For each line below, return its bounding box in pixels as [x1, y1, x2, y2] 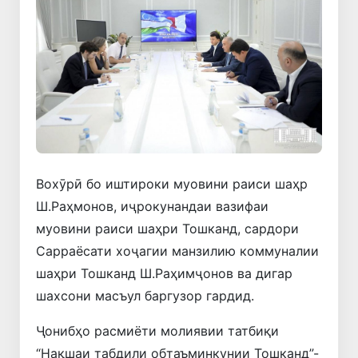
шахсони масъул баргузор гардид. [36, 287, 254, 304]
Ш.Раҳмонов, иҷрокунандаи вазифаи [36, 197, 268, 214]
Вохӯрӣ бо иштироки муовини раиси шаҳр [36, 175, 308, 192]
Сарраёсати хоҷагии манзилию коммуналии [36, 242, 319, 259]
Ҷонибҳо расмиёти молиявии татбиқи [36, 322, 279, 339]
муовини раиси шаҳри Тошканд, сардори [36, 220, 299, 237]
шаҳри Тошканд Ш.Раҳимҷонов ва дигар [36, 265, 292, 281]
